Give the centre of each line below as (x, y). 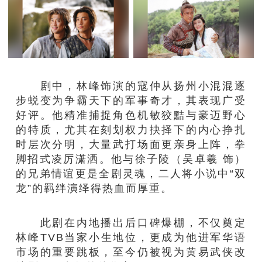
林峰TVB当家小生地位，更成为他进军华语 (131, 237)
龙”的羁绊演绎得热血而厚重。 (94, 188)
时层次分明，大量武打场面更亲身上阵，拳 (131, 144)
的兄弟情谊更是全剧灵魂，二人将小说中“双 (131, 173)
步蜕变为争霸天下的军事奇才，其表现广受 (131, 100)
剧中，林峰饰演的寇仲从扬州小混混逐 (131, 85)
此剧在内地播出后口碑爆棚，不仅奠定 (131, 223)
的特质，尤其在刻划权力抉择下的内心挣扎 (131, 129)
